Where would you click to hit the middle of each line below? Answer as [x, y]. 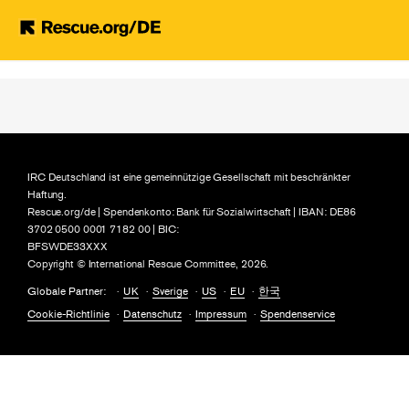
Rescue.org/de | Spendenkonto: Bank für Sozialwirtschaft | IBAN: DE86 [192, 211]
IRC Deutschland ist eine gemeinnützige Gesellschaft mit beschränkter [189, 177]
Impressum [221, 314]
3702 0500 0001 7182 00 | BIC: [103, 229]
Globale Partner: [68, 291]
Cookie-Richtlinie [68, 314]
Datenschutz [152, 314]
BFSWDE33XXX [68, 246]
